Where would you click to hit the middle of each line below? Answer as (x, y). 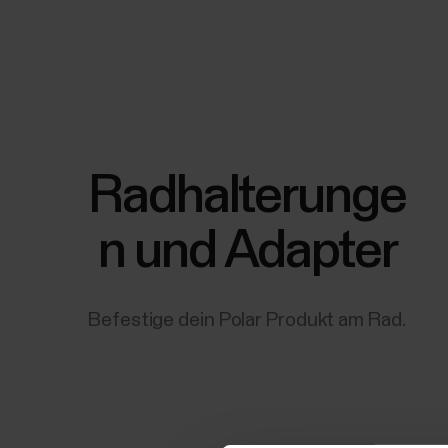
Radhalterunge (247, 196)
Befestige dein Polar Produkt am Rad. (247, 319)
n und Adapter (247, 251)
